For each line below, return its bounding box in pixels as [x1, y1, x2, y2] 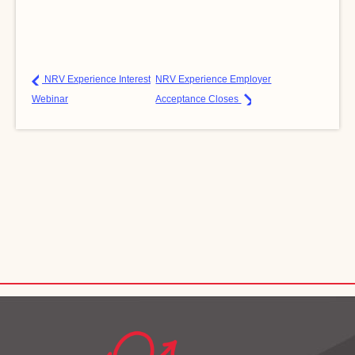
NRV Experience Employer [155, 74, 272, 85]
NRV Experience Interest [42, 74, 151, 85]
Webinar [32, 94, 68, 105]
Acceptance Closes [155, 94, 242, 105]
